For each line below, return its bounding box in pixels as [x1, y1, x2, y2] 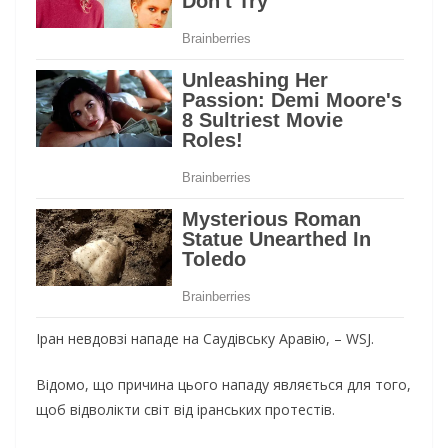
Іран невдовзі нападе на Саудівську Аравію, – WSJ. [36, 329, 374, 349]
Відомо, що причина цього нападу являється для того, [36, 375, 411, 395]
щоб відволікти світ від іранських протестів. [36, 400, 335, 420]
